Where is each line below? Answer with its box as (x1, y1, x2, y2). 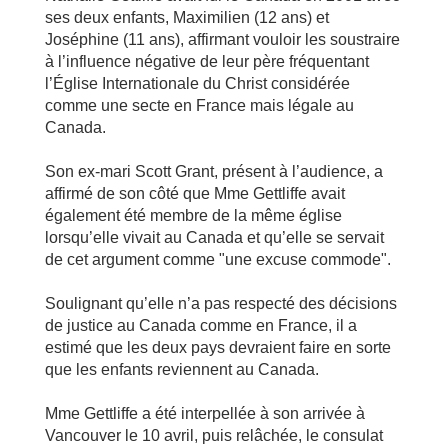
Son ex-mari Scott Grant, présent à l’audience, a (44, 163, 383, 180)
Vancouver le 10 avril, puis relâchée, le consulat (44, 427, 383, 444)
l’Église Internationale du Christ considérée (44, 75, 350, 92)
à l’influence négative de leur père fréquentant (44, 53, 369, 70)
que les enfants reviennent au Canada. (44, 361, 319, 378)
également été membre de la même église (44, 207, 342, 224)
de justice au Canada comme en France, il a (44, 317, 357, 334)
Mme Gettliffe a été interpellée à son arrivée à (44, 405, 365, 422)
